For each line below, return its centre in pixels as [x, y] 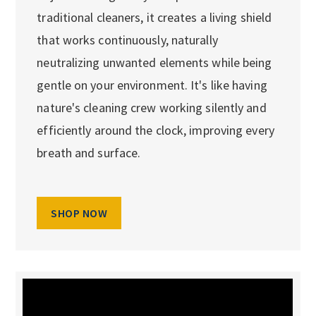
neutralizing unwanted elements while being [154, 62]
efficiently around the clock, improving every [156, 130]
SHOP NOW [79, 213]
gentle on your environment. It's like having [152, 85]
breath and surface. [89, 152]
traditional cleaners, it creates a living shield [154, 17]
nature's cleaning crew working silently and [152, 107]
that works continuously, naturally [127, 39]
